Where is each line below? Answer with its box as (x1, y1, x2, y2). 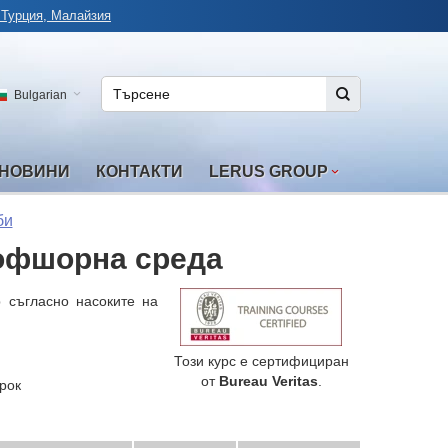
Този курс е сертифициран (173, 353, 349, 370)
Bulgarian (14, 87, 67, 102)
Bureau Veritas (218, 373, 318, 390)
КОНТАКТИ (96, 163, 183, 180)
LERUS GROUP (209, 163, 328, 180)
